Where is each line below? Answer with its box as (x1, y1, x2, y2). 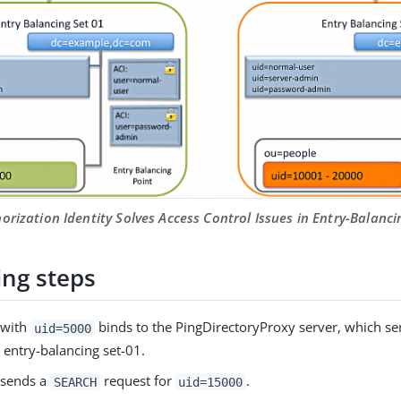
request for (99, 371, 175, 390)
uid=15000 (178, 374, 243, 389)
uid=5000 (34, 320, 91, 336)
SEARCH (54, 374, 97, 389)
